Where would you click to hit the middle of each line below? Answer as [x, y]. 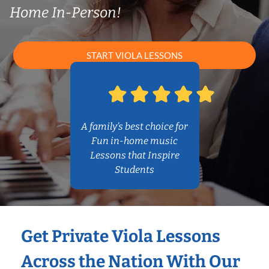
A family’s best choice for [134, 127]
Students [134, 170]
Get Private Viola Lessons [121, 237]
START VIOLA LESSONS [134, 56]
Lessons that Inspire [134, 156]
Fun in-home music [134, 141]
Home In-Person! [65, 13]
